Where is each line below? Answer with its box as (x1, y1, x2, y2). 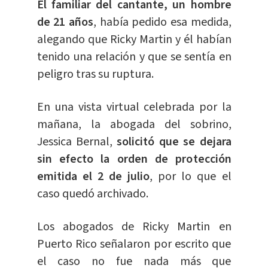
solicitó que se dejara (112, 133, 232, 151)
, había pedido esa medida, (93, 14, 232, 31)
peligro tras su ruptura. (36, 66, 154, 83)
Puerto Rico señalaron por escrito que (36, 236, 232, 253)
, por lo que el (150, 168, 232, 185)
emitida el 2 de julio (36, 168, 150, 185)
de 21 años (36, 14, 93, 31)
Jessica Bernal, (36, 133, 112, 151)
